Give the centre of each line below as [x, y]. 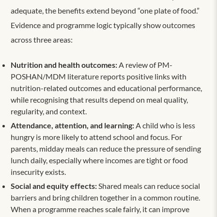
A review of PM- [145, 64]
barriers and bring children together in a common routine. [106, 197]
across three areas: [42, 39]
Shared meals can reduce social [149, 186]
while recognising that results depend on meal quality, [100, 99]
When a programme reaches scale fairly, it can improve [100, 209]
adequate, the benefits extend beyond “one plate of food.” [105, 10]
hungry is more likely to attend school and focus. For [97, 137]
